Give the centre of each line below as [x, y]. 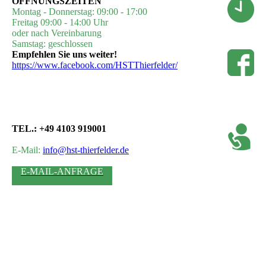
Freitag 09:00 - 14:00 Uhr [60, 23]
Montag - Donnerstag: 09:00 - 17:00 [80, 12]
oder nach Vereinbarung [57, 33]
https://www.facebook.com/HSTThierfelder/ [95, 65]
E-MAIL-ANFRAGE [62, 172]
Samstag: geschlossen [52, 44]
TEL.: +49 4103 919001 [59, 129]
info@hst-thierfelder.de [86, 150]
